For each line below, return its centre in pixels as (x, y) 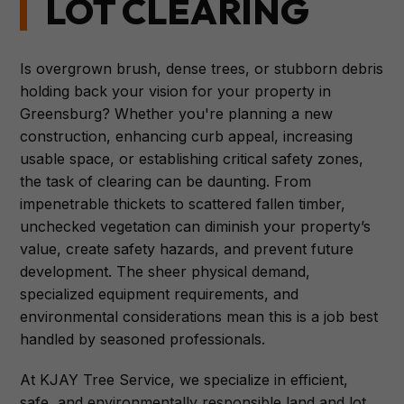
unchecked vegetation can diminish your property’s (196, 226)
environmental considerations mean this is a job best (199, 317)
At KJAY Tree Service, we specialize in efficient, (184, 380)
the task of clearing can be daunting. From (166, 181)
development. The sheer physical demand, (165, 271)
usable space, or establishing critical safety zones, (192, 159)
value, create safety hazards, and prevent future (187, 249)
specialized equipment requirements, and (160, 294)
